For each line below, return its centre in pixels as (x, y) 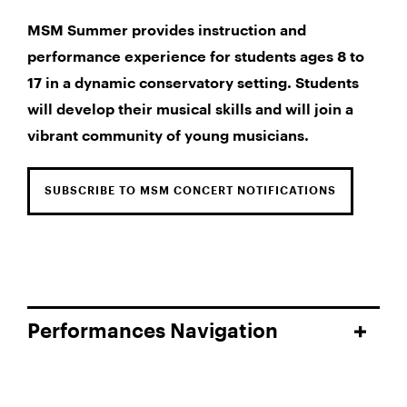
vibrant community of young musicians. (170, 136)
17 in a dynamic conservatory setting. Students (193, 83)
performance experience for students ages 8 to (196, 57)
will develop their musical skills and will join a (190, 109)
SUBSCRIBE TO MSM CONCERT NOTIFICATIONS (190, 190)
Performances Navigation (153, 331)
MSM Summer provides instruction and (167, 30)
